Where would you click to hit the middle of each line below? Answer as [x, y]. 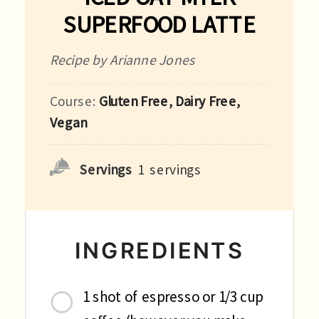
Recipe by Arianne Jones [122, 60]
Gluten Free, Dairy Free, [169, 100]
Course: [74, 100]
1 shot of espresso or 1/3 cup [173, 297]
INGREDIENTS [159, 250]
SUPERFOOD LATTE [159, 24]
